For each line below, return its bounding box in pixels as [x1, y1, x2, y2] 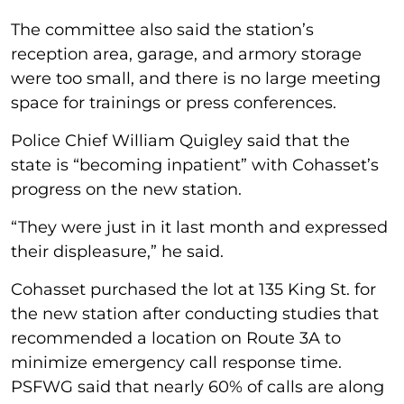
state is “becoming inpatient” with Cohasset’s [11, 154, 379, 175]
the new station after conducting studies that [11, 303, 379, 324]
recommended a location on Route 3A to [11, 327, 341, 348]
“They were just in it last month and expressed [11, 216, 388, 237]
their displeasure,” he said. [11, 241, 224, 262]
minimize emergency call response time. [11, 352, 342, 372]
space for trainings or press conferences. [11, 92, 336, 113]
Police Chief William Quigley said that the [11, 130, 350, 151]
